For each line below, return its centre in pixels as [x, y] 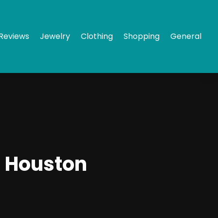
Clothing [97, 36]
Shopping [142, 36]
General [186, 36]
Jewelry [55, 36]
